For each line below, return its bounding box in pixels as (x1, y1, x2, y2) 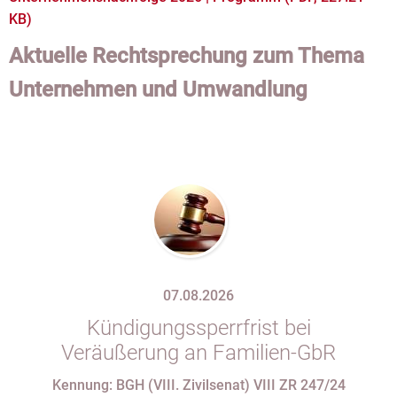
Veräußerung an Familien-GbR (61, 340, 336, 365)
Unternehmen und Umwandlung (9, 77, 307, 102)
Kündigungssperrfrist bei (86, 315, 311, 340)
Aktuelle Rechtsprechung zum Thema (9, 43, 364, 68)
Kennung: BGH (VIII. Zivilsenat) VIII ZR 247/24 (51, 377, 346, 393)
